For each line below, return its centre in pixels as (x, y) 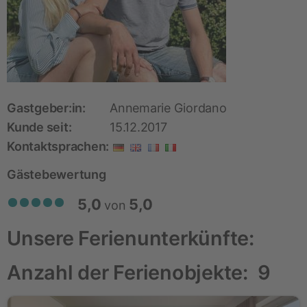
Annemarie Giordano (168, 108)
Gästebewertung (57, 174)
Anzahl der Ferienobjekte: (132, 272)
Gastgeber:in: (46, 108)
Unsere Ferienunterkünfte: (131, 238)
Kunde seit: (39, 127)
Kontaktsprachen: (58, 146)
